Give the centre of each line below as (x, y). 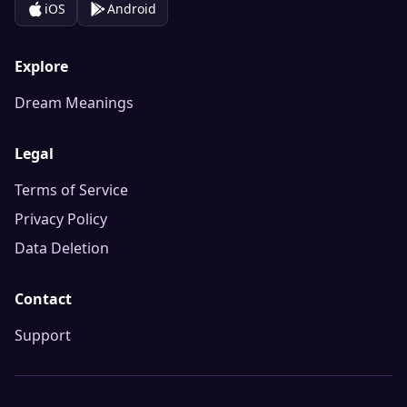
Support (43, 335)
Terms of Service (71, 190)
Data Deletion (62, 248)
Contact (43, 299)
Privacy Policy (61, 219)
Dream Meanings (74, 103)
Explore (41, 66)
